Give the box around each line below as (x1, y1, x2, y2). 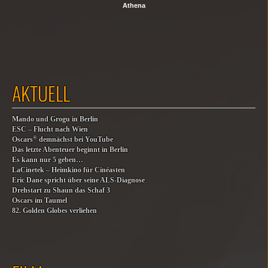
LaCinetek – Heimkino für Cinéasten (12, 166, 125, 174)
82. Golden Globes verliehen (12, 207, 97, 215)
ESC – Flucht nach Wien (12, 126, 88, 133)
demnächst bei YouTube (37, 136, 113, 144)
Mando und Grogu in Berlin (12, 115, 98, 123)
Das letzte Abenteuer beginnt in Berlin (12, 146, 128, 154)
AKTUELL (12, 79, 70, 107)
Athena (122, 2, 145, 9)
